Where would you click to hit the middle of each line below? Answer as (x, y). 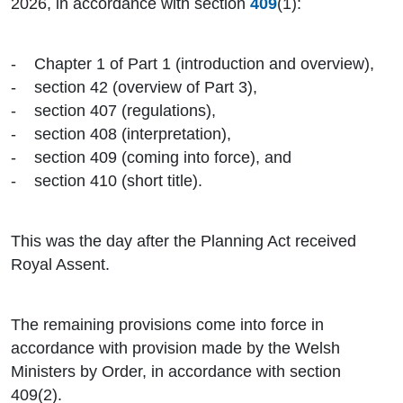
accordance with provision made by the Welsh (175, 349)
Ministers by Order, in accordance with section (176, 372)
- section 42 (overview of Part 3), (136, 88)
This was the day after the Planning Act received (184, 242)
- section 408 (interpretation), (123, 134)
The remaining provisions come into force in (167, 325)
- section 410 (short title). (107, 181)
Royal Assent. (60, 265)
